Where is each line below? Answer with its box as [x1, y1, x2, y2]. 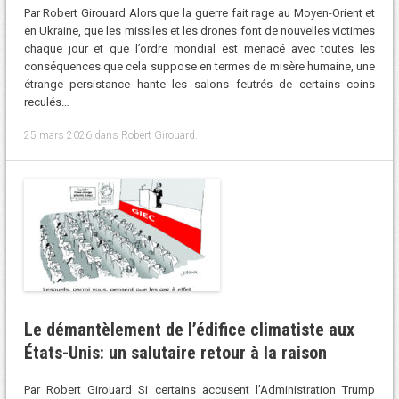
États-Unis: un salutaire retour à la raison [23, 341, 327, 363]
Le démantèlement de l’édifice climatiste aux [23, 318, 354, 340]
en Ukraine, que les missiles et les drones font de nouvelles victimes [23, 24, 376, 38]
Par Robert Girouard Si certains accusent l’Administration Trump [23, 383, 376, 397]
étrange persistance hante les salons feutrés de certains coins [23, 77, 376, 92]
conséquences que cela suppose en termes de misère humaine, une [23, 60, 376, 74]
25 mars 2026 [23, 128, 92, 142]
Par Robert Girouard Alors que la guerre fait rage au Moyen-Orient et [23, 6, 376, 20]
